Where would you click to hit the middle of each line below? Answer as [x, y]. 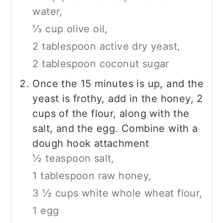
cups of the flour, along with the [111, 113]
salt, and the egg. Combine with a [115, 128]
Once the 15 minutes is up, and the [118, 83]
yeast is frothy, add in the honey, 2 [118, 98]
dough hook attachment [91, 143]
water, [48, 11]
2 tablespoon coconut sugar [101, 63]
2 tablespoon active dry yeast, [107, 46]
